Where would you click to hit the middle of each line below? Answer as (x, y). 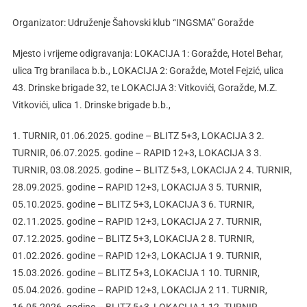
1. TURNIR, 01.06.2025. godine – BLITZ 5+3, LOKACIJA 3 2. (138, 136)
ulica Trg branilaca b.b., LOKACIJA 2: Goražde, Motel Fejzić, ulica (148, 71)
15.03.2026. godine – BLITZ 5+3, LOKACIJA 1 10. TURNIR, (136, 273)
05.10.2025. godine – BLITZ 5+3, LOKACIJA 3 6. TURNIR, (133, 205)
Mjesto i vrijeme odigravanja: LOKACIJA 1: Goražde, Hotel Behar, (147, 54)
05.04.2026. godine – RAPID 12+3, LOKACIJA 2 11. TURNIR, (139, 290)
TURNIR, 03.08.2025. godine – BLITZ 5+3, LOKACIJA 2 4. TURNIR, (152, 170)
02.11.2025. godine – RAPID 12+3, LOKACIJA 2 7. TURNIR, (137, 222)
